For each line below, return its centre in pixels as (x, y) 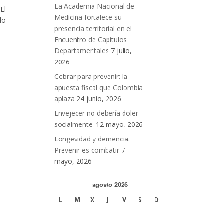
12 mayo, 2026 (119, 124)
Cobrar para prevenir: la (91, 77)
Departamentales (81, 51)
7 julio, (121, 51)
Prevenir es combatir (86, 150)
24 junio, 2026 (99, 99)
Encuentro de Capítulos (90, 40)
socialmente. (74, 124)
